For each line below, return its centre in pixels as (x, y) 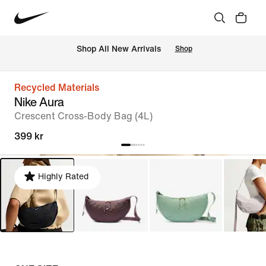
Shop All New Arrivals (118, 49)
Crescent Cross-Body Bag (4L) (83, 116)
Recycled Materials (57, 88)
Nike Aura (39, 102)
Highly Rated (63, 177)
